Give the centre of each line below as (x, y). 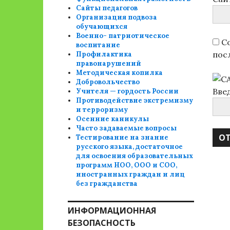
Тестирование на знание (122, 137)
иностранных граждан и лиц (131, 174)
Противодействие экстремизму (135, 100)
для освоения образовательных (135, 156)
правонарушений (109, 63)
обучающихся (102, 26)
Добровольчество (108, 82)
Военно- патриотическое (123, 36)
